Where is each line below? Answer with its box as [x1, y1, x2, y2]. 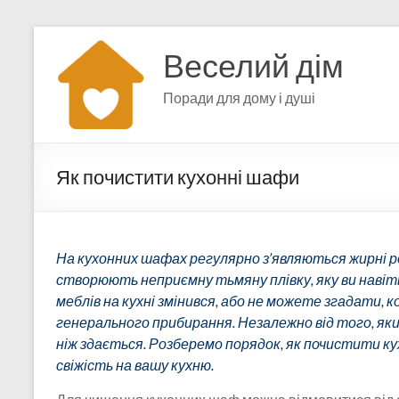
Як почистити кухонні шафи [56, 165, 299, 189]
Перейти [33, 26, 90, 43]
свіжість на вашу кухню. [56, 356, 214, 373]
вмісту [33, 61, 75, 78]
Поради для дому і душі [163, 89, 315, 106]
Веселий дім [163, 45, 344, 85]
